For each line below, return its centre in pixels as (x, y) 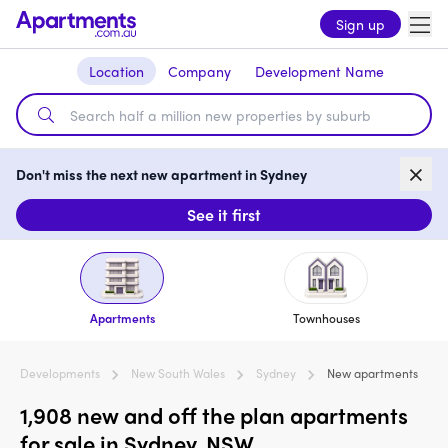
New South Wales (178, 373)
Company (199, 71)
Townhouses (326, 318)
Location (116, 71)
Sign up (360, 24)
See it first (224, 215)
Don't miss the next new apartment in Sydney (161, 174)
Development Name (319, 71)
